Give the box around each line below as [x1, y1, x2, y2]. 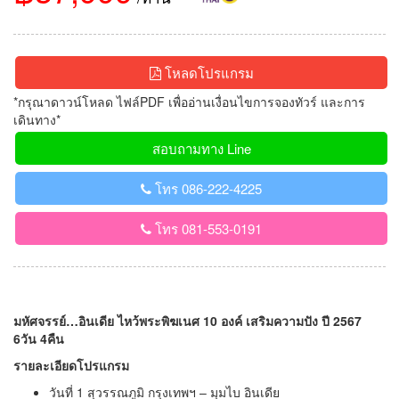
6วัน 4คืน [13, 329, 64, 347]
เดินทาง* [13, 110, 61, 128]
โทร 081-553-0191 [151, 218, 262, 238]
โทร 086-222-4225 [151, 178, 262, 198]
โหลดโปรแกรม [160, 62, 254, 82]
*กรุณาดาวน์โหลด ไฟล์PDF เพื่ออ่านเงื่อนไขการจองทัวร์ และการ [13, 92, 365, 110]
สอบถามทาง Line [151, 138, 251, 158]
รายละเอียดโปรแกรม [13, 355, 129, 374]
